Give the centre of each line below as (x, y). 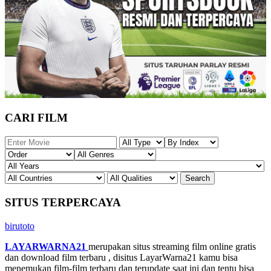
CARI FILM (36, 118)
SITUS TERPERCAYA (63, 202)
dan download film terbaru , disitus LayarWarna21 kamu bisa (121, 257)
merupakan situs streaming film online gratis (172, 246)
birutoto (20, 226)
